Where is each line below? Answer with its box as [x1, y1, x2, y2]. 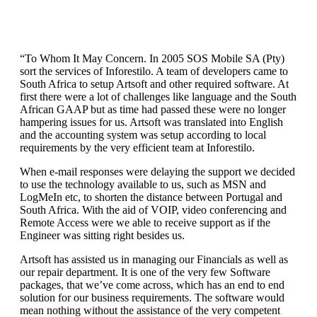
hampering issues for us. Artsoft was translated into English [20, 116, 283, 128]
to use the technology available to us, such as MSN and [20, 178, 266, 190]
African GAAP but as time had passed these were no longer [20, 103, 286, 115]
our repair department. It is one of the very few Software [20, 266, 270, 278]
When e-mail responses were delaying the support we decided [20, 166, 295, 178]
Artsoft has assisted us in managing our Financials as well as [20, 253, 288, 265]
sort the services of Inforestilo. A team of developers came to [20, 65, 288, 77]
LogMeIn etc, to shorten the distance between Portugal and [20, 191, 282, 203]
